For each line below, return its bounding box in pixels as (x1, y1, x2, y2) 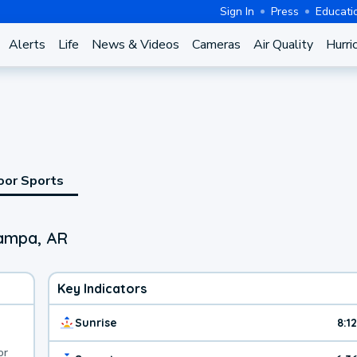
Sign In (220, 3, 254, 19)
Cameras (191, 36, 241, 53)
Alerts (8, 36, 45, 53)
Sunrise (75, 315, 117, 330)
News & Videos (91, 36, 179, 53)
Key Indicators (57, 280, 147, 296)
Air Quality (253, 36, 313, 53)
